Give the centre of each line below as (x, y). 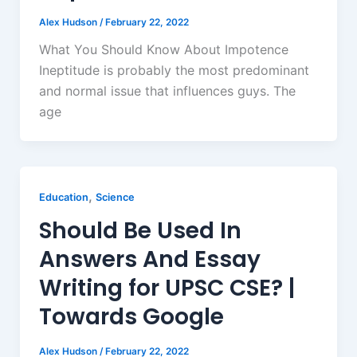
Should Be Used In (140, 231)
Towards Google (134, 317)
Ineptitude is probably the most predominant (174, 71)
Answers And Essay (149, 260)
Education (63, 198)
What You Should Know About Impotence (163, 50)
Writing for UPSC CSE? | (167, 288)
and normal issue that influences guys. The (167, 91)
